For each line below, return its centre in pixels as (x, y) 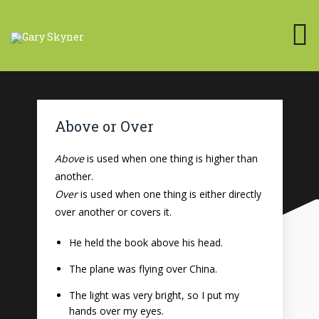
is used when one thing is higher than (171, 158)
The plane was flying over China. (143, 269)
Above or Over (104, 126)
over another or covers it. (113, 212)
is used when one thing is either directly (169, 194)
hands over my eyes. (116, 311)
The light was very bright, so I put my (154, 295)
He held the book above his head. (146, 242)
